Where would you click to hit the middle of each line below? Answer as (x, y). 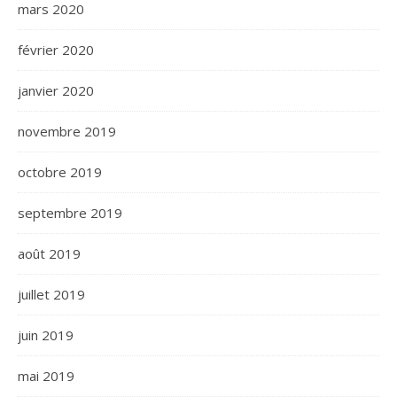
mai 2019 (46, 376)
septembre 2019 (70, 213)
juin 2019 (46, 335)
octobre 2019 (60, 172)
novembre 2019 (67, 132)
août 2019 (49, 254)
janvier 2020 (56, 91)
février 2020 (56, 50)
